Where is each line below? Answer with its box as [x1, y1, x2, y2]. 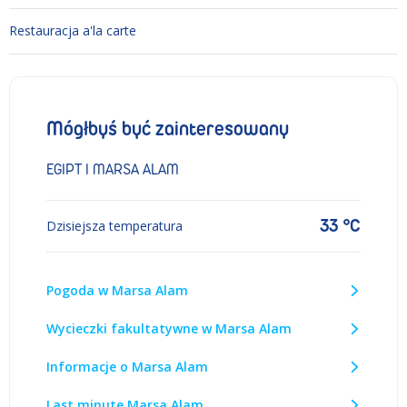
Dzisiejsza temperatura [46, 216, 183, 234]
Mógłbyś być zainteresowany [46, 116, 289, 141]
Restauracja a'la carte [9, 22, 136, 40]
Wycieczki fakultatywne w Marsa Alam [46, 319, 292, 337]
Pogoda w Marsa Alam [46, 281, 188, 299]
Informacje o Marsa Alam [46, 357, 208, 375]
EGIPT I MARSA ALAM [46, 160, 179, 178]
